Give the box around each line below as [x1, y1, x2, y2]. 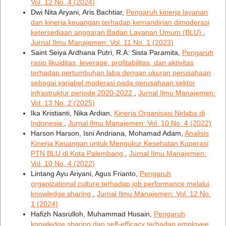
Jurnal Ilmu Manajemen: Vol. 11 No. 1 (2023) [30, 38, 174, 46]
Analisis [184, 129, 209, 137]
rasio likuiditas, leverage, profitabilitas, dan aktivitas [30, 58, 194, 67]
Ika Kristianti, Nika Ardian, [30, 108, 114, 117]
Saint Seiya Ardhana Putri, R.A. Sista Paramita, [30, 48, 182, 56]
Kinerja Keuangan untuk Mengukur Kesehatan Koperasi [30, 139, 208, 147]
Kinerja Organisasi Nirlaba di [114, 108, 205, 117]
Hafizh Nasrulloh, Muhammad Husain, [30, 209, 154, 218]
